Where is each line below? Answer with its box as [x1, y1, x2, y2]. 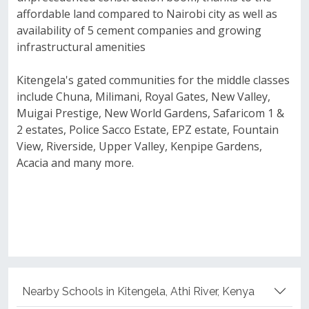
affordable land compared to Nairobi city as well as [17, 6, 277, 21]
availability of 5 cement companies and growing [17, 23, 261, 38]
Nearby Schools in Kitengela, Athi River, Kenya [22, 284, 255, 298]
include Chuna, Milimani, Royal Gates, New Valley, [17, 89, 270, 104]
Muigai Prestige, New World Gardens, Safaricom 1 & [17, 106, 284, 121]
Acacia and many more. [17, 155, 134, 170]
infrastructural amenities [17, 39, 146, 54]
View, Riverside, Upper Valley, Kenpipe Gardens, [17, 139, 262, 154]
